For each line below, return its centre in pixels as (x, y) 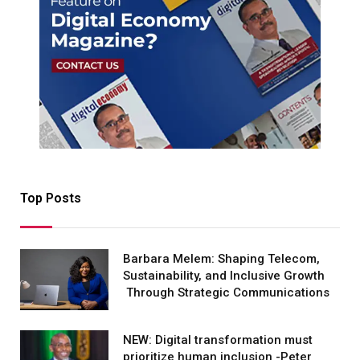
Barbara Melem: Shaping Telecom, (221, 259)
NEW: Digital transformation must (218, 340)
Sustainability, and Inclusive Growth (224, 276)
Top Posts (51, 198)
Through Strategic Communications (226, 293)
